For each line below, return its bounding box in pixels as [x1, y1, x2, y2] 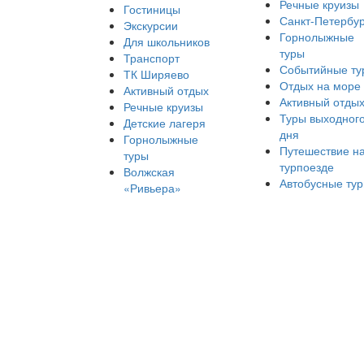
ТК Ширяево [123, 66, 189, 82]
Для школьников [123, 33, 210, 50]
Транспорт [123, 50, 180, 66]
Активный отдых [123, 82, 209, 98]
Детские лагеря [123, 115, 206, 131]
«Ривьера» [123, 180, 181, 196]
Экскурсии [123, 17, 178, 33]
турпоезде [279, 158, 334, 175]
